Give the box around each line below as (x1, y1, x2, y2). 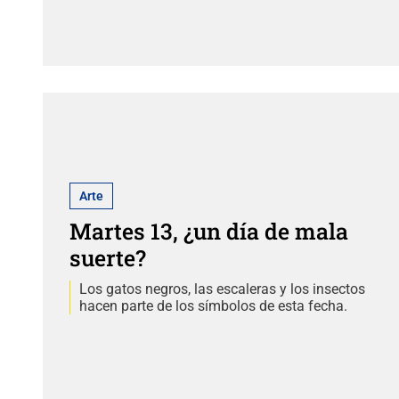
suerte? (69, 242, 146, 273)
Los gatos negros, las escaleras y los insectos (78, 280, 365, 297)
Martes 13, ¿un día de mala (69, 216, 348, 246)
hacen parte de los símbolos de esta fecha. (78, 297, 347, 314)
